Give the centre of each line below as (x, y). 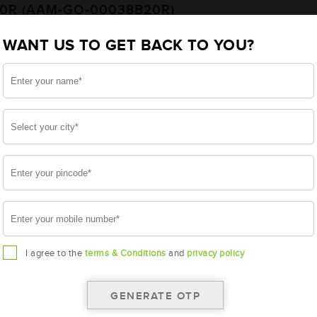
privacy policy (215, 253)
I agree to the (55, 253)
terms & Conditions (125, 253)
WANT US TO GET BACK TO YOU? (129, 46)
